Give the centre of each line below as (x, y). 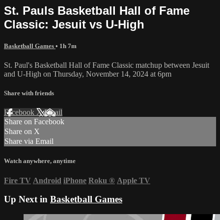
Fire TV (17, 180)
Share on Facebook (34, 122)
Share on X (22, 132)
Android (47, 180)
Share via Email (29, 141)
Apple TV (134, 180)
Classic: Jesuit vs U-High (74, 24)
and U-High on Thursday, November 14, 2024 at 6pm (88, 74)
